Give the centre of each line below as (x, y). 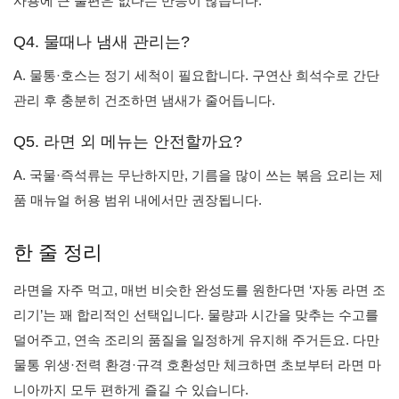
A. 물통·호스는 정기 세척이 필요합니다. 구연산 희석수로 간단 (196, 75)
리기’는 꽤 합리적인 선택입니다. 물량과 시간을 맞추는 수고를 (196, 315)
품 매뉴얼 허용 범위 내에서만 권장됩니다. (138, 200)
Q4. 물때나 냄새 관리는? (102, 42)
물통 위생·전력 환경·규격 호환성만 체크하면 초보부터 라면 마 (197, 365)
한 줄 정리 (58, 252)
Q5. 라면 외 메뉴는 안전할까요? (128, 142)
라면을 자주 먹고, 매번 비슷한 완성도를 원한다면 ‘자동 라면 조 (199, 290)
